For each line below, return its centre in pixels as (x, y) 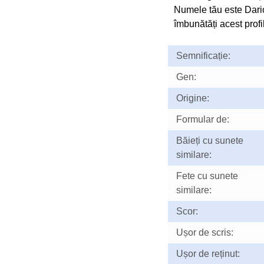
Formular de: (202, 119)
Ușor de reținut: (208, 254)
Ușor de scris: (204, 232)
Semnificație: (203, 56)
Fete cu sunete (207, 176)
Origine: (192, 98)
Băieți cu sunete (209, 141)
